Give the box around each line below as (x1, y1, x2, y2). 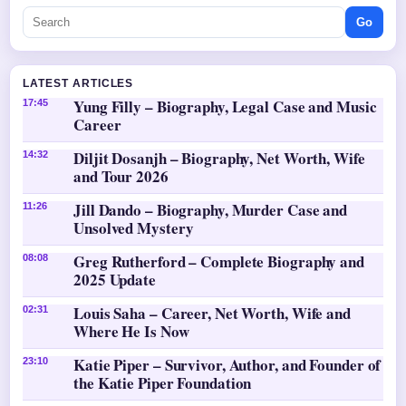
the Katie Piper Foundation (73, 371, 252, 394)
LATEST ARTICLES (23, 76, 134, 90)
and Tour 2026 (73, 164, 169, 188)
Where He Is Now (73, 319, 189, 343)
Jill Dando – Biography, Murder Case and (73, 198, 348, 221)
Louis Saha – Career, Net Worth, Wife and (73, 301, 351, 324)
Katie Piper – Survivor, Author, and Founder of (73, 353, 382, 376)
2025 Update (73, 267, 156, 291)
